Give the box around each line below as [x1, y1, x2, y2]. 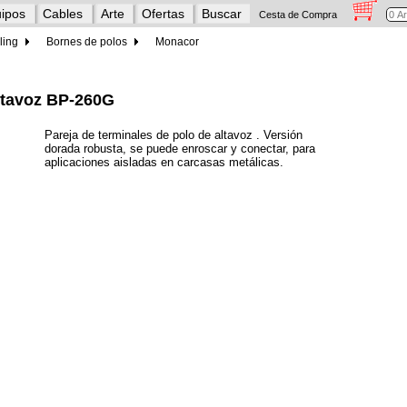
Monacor [155, 35, 199, 48]
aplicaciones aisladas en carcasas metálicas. [45, 154, 283, 169]
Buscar [201, 5, 242, 21]
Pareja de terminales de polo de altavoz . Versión [45, 127, 303, 142]
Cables [43, 5, 84, 21]
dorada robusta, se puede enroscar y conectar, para [45, 141, 315, 155]
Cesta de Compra [259, 8, 338, 20]
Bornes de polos [46, 35, 127, 48]
